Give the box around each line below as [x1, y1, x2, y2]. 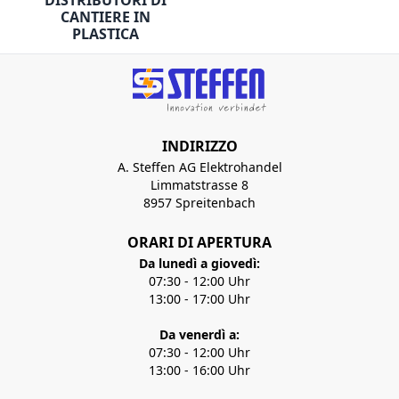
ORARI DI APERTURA [127, 232, 272, 252]
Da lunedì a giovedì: [139, 254, 260, 272]
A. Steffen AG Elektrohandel [117, 158, 282, 175]
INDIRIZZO [161, 135, 238, 156]
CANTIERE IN [61, 7, 151, 28]
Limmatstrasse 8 [151, 175, 248, 193]
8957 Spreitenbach [143, 193, 256, 211]
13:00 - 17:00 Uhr [149, 289, 250, 307]
